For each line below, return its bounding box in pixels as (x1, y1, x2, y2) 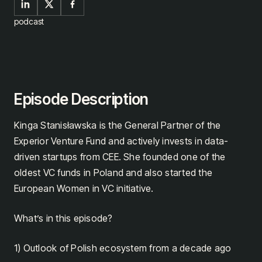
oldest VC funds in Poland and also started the (14, 166, 213, 178)
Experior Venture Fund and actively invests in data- (14, 135, 229, 147)
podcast (14, 16, 44, 26)
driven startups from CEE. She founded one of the (14, 150, 226, 163)
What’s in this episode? (14, 212, 113, 224)
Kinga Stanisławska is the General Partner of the (14, 119, 221, 131)
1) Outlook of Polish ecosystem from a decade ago (14, 242, 232, 254)
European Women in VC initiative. (14, 182, 154, 194)
